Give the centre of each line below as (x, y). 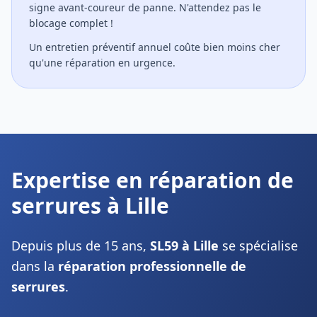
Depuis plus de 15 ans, (81, 246)
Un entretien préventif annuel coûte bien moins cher (155, 47)
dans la (35, 266)
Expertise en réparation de (152, 180)
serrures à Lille (90, 206)
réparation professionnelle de (152, 266)
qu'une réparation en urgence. (102, 63)
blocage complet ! (71, 23)
